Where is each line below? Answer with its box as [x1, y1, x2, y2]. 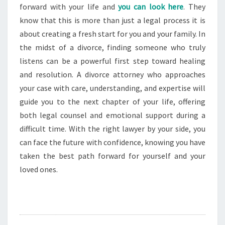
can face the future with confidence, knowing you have [20, 137, 205, 147]
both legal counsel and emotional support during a [20, 109, 205, 120]
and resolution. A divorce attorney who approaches [20, 69, 205, 79]
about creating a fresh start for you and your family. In [20, 28, 205, 39]
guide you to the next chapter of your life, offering [20, 96, 205, 106]
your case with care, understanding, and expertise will [20, 82, 205, 93]
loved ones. [20, 164, 58, 174]
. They [183, 1, 206, 12]
